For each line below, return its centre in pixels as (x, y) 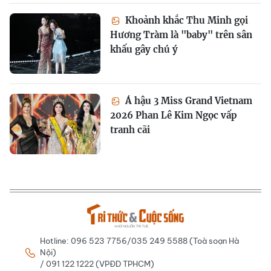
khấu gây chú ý (144, 49)
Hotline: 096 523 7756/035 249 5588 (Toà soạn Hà (139, 241)
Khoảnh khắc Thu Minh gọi (185, 20)
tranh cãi (130, 130)
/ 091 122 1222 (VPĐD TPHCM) (97, 264)
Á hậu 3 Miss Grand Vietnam (188, 101)
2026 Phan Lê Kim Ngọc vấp (174, 115)
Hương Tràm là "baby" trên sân (181, 35)
